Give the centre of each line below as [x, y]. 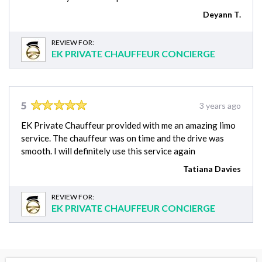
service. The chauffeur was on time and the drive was [123, 138]
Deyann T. [222, 14]
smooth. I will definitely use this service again [108, 151]
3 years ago [220, 105]
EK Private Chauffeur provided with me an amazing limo [128, 125]
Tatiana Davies [212, 168]
